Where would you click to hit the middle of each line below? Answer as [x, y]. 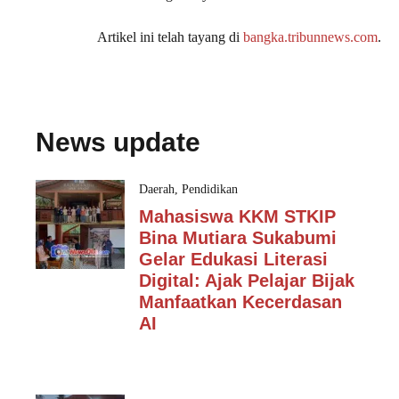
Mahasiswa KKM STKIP [237, 216]
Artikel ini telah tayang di [170, 37]
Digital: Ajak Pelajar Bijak [247, 281]
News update [118, 142]
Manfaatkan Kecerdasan [240, 302]
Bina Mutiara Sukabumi [238, 238]
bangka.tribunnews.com [310, 37]
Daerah [157, 189]
